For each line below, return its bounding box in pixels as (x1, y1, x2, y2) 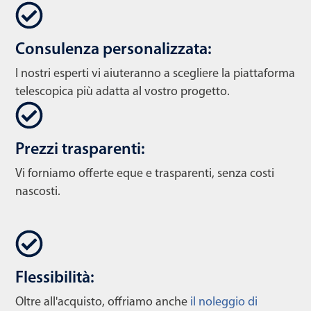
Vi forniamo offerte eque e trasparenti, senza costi (15, 167, 274, 180)
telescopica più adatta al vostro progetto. (15, 85, 230, 99)
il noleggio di (190, 295, 258, 309)
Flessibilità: (15, 269, 94, 287)
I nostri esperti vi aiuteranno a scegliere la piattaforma (15, 67, 295, 81)
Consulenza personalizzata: (15, 41, 212, 58)
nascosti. (15, 185, 60, 199)
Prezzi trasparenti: (15, 141, 145, 158)
